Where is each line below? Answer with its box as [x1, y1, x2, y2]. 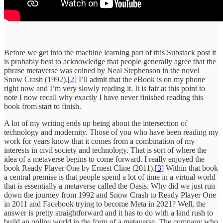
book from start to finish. [4, 102, 83, 111]
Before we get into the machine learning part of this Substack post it [4, 48, 216, 57]
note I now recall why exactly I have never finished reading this [4, 93, 203, 102]
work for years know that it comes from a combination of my [4, 136, 195, 145]
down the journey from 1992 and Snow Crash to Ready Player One [4, 190, 216, 199]
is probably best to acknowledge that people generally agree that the [4, 57, 216, 66]
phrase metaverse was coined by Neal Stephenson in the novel [4, 66, 199, 75]
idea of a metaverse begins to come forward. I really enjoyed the [4, 154, 205, 163]
